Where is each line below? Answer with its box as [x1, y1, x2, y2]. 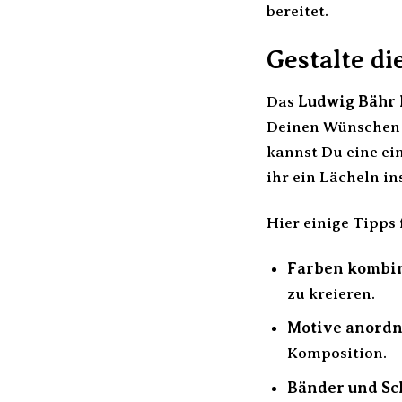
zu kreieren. [286, 284, 375, 302]
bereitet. [267, 2, 328, 21]
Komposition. [286, 344, 387, 363]
